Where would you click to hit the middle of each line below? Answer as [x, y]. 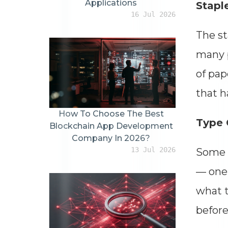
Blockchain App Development [111, 126]
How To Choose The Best [111, 113]
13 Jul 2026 [153, 149]
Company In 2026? [111, 138]
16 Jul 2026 [153, 14]
